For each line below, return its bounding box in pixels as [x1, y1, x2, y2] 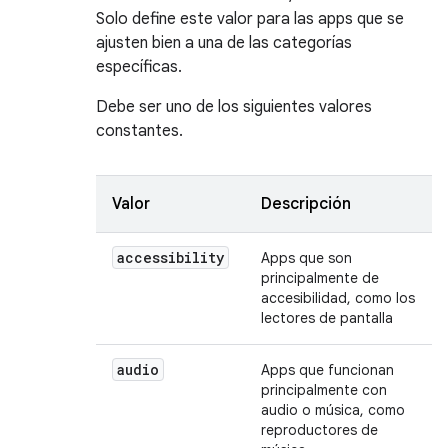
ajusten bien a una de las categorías [96, 33, 352, 53]
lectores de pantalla [261, 309, 393, 327]
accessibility [117, 248, 224, 267]
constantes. [96, 121, 183, 141]
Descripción [261, 194, 351, 214]
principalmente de [261, 269, 379, 287]
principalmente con [261, 381, 387, 399]
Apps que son [261, 249, 352, 267]
